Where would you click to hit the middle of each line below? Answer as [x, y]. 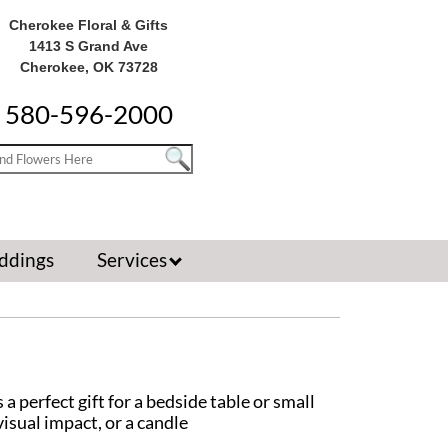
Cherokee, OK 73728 [88, 67]
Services [133, 259]
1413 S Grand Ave [88, 46]
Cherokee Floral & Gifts [88, 25]
